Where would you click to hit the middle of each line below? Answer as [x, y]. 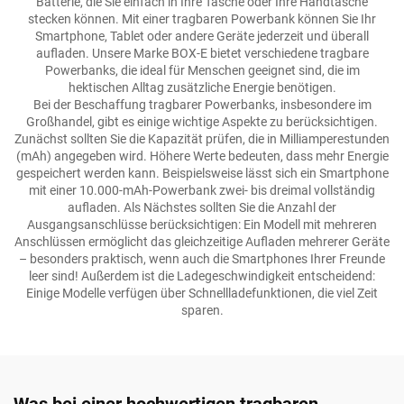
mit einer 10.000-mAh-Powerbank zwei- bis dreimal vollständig [202, 190]
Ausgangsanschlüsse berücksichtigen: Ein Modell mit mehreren [202, 225]
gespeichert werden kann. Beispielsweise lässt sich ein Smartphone [202, 173]
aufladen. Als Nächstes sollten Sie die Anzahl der [202, 207]
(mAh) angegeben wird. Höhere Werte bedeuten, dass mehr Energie [202, 156]
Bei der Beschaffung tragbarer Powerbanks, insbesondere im [202, 105]
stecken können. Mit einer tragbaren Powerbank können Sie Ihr [202, 19]
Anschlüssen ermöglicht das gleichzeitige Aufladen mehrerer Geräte [202, 242]
